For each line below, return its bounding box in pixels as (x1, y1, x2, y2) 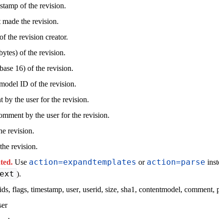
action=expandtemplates (29, 157, 136, 167)
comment (184, 185, 213, 194)
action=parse (147, 157, 205, 167)
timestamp (31, 185, 62, 194)
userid (83, 185, 101, 194)
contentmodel (139, 185, 180, 194)
